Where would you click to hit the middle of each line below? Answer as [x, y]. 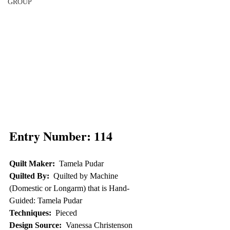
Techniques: [30, 213]
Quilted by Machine [85, 176]
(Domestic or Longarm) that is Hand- [69, 188]
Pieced [64, 213]
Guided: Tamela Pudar [46, 200]
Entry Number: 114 [61, 136]
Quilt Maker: [32, 163]
